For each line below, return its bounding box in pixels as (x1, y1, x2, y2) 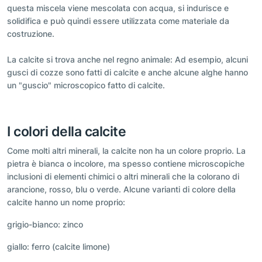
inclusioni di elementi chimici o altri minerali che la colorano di (7, 171, 239, 182)
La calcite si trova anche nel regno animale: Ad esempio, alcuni (7, 54, 248, 65)
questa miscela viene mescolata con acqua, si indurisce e (7, 3, 229, 13)
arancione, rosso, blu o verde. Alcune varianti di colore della (7, 184, 236, 195)
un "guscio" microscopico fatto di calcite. (7, 80, 165, 91)
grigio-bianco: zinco (7, 219, 83, 230)
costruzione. (7, 29, 54, 39)
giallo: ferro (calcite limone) (7, 242, 110, 252)
